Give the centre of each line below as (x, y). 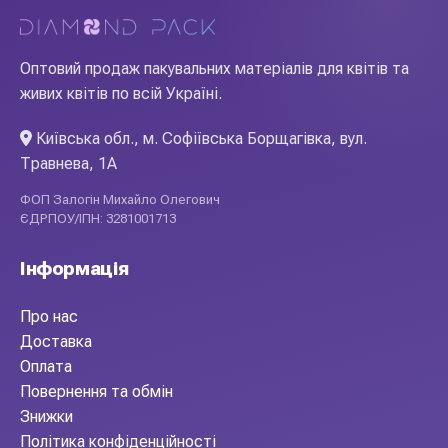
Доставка (56, 341)
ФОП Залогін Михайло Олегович (120, 199)
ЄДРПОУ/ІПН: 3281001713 (98, 218)
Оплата (46, 366)
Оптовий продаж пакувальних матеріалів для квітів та (214, 68)
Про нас (49, 316)
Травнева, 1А (68, 163)
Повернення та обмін (96, 391)
